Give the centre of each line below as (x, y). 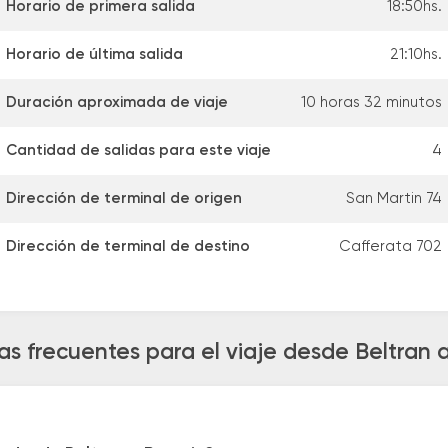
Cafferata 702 (390, 247)
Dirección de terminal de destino (128, 247)
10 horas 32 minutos (371, 103)
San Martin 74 (394, 199)
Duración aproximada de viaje (117, 103)
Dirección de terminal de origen (124, 199)
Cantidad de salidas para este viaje (138, 151)
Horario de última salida (94, 55)
